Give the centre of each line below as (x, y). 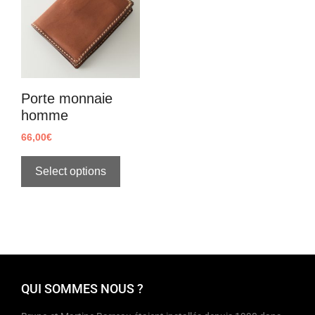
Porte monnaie (67, 98)
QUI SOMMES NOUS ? (82, 289)
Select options (71, 171)
